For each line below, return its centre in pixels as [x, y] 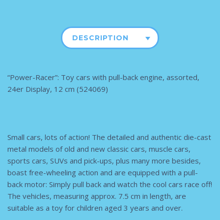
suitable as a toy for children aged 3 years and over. [95, 208]
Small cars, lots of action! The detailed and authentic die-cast [109, 137]
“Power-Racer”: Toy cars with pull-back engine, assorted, [103, 77]
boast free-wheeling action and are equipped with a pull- [103, 173]
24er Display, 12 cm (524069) [58, 89]
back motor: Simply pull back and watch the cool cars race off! [110, 184]
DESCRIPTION [100, 38]
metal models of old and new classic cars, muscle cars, [99, 149]
